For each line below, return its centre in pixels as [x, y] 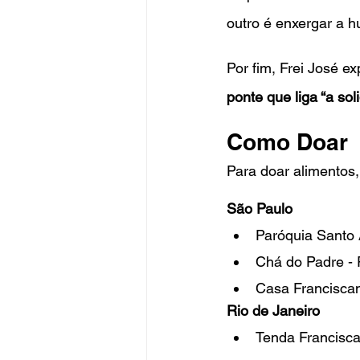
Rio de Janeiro [273, 310]
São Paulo [260, 208]
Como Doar [287, 141]
